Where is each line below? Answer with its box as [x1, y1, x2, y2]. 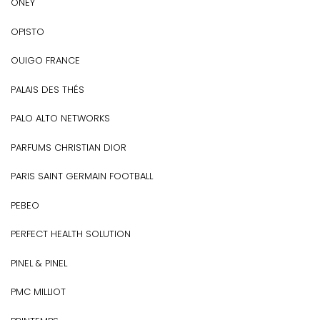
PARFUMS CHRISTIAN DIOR [11, 140, 126, 154]
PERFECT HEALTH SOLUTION [11, 227, 131, 241]
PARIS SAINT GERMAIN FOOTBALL [11, 169, 153, 183]
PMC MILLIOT [11, 285, 66, 299]
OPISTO [11, 24, 44, 39]
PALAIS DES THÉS [11, 82, 84, 96]
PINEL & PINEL [11, 256, 67, 270]
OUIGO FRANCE [11, 54, 80, 67]
